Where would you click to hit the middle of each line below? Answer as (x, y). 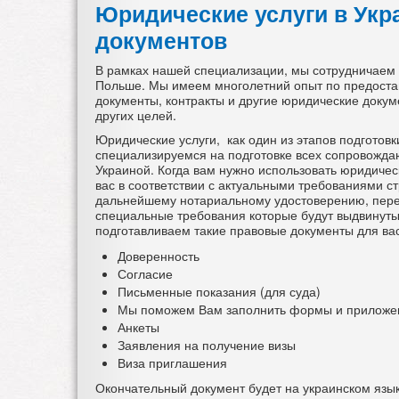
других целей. (136, 115)
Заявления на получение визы (207, 345)
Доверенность (159, 256)
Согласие (145, 274)
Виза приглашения (172, 363)
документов (161, 41)
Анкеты (138, 327)
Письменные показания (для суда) (219, 292)
